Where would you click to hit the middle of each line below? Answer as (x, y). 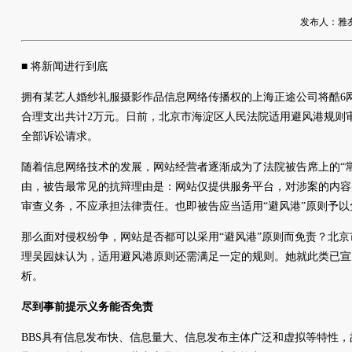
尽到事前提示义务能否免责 (87, 307)
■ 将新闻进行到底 (64, 66)
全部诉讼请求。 (60, 136)
